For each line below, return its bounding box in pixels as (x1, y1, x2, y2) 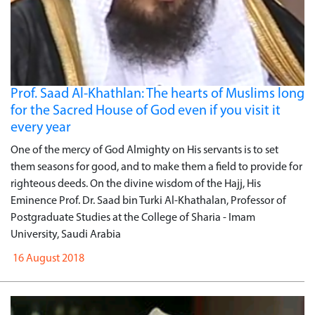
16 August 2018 (11, 252, 84, 264)
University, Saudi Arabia (11, 229, 121, 240)
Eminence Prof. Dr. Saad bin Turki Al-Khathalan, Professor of (11, 195, 286, 207)
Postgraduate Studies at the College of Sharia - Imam (11, 212, 255, 224)
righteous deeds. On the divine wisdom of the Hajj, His (11, 178, 261, 190)
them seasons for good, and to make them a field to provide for (11, 161, 302, 173)
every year (11, 120, 71, 135)
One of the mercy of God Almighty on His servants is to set (11, 144, 278, 156)
